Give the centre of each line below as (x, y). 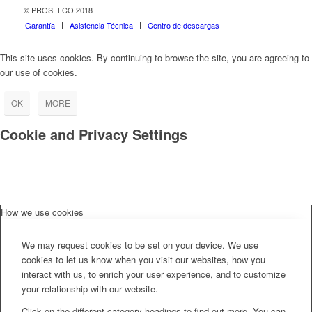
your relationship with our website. (90, 288)
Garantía (40, 25)
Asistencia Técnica (101, 25)
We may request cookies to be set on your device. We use (140, 244)
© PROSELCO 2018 (58, 10)
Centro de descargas (183, 25)
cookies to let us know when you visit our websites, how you (143, 259)
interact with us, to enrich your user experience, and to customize (154, 274)
